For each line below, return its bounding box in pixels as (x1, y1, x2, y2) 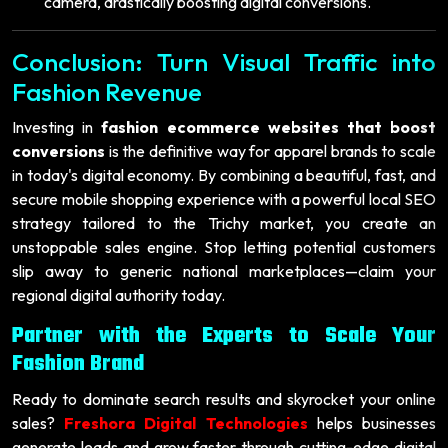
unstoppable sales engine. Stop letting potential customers (12, 236, 436, 257)
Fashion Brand (12, 347, 144, 381)
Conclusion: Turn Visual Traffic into (12, 45, 436, 78)
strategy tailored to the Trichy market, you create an (12, 212, 436, 233)
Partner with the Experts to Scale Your (12, 319, 436, 353)
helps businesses (307, 412, 437, 433)
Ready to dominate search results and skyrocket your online (12, 388, 436, 409)
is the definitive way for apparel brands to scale (105, 140, 436, 161)
